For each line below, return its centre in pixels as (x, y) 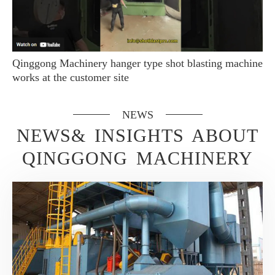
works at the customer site (71, 77)
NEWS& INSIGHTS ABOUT (137, 135)
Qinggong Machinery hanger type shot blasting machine (137, 63)
